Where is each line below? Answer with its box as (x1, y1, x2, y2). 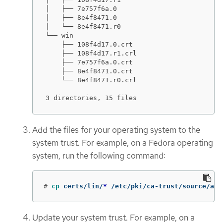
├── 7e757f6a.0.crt (46, 58, 133, 66)
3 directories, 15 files (46, 94, 137, 102)
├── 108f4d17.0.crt (46, 41, 133, 49)
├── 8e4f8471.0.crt (46, 67, 133, 75)
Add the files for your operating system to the (32, 124, 200, 136)
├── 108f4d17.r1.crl (46, 50, 137, 57)
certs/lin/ (63, 182, 103, 190)
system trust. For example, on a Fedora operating (32, 137, 213, 149)
